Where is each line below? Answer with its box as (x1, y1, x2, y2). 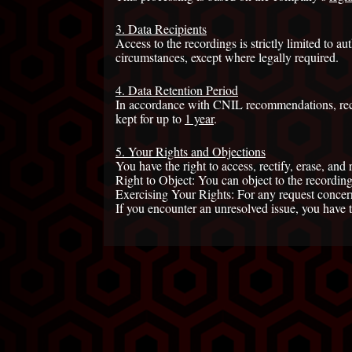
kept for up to (115, 110, 185, 127)
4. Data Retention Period (115, 82, 238, 99)
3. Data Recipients (115, 20, 207, 38)
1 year (185, 110, 214, 127)
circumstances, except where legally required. (115, 49, 339, 66)
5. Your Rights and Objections (115, 143, 266, 160)
